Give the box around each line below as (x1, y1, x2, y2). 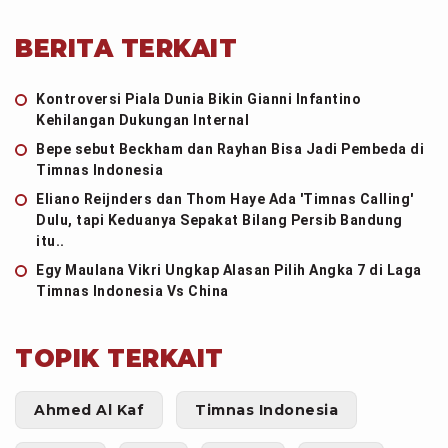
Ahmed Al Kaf (34, 401, 144, 420)
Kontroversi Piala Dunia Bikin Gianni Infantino (36, 91, 361, 108)
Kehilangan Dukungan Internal (36, 112, 249, 129)
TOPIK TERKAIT (15, 344, 224, 374)
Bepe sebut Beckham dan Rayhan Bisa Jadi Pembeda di (36, 141, 424, 158)
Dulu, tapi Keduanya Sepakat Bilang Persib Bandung (36, 212, 403, 229)
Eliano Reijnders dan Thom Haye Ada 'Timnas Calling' (36, 191, 414, 208)
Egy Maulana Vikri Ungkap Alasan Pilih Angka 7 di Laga (36, 262, 422, 279)
